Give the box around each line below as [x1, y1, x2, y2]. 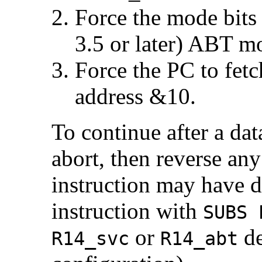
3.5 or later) [75, 30, 188, 56]
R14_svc [51, 227, 129, 249]
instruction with [51, 198, 203, 223]
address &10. [75, 83, 196, 109]
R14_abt [160, 227, 238, 249]
